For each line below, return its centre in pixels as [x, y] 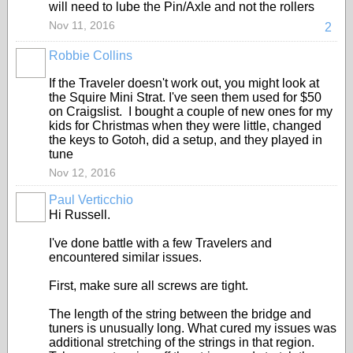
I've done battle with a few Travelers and [160, 243]
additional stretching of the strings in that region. [182, 342]
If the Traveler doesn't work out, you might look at [184, 83]
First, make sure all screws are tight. [149, 286]
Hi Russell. [80, 215]
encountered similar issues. [125, 257]
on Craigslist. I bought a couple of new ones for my [191, 111]
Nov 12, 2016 [82, 173]
